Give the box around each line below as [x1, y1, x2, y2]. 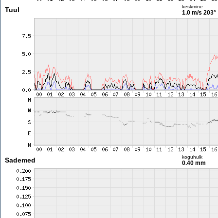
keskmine [182, 4, 203, 9]
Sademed [4, 156, 36, 164]
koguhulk [182, 154, 202, 160]
